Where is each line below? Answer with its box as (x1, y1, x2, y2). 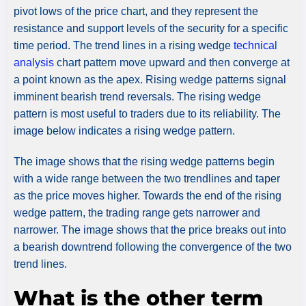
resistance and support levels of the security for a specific (14, 22, 288, 34)
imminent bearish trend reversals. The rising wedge (14, 90, 261, 102)
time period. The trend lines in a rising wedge (14, 39, 234, 51)
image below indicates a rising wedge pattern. (14, 124, 238, 137)
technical (234, 39, 277, 51)
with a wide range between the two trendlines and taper (14, 172, 280, 184)
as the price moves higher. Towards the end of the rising (14, 189, 281, 201)
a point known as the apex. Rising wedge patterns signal (14, 73, 286, 85)
